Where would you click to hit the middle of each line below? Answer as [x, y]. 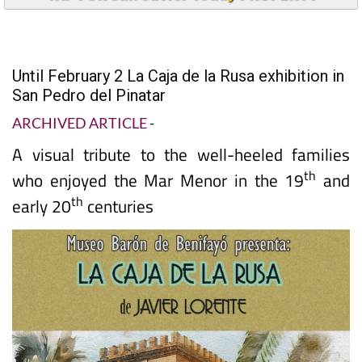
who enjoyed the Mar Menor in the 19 [158, 180]
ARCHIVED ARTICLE [80, 122]
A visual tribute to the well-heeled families [181, 154]
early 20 [42, 206]
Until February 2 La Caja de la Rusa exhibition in [178, 76]
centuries [118, 206]
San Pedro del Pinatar [89, 95]
